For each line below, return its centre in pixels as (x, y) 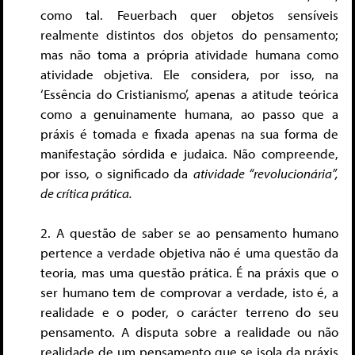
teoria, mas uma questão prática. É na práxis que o (189, 273)
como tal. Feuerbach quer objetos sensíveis (189, 14)
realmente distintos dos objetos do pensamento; (189, 34)
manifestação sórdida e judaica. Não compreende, (189, 153)
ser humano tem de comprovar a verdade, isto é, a (189, 292)
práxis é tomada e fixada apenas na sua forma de (189, 133)
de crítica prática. (86, 193)
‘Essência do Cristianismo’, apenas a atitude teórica (189, 94)
